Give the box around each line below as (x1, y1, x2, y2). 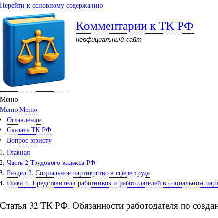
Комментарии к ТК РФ (76, 17, 194, 33)
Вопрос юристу (7, 135, 52, 145)
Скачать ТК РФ (7, 125, 51, 134)
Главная (7, 147, 30, 157)
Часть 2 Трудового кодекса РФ (7, 157, 95, 167)
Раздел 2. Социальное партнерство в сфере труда (7, 167, 150, 177)
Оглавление (7, 115, 41, 124)
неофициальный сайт (76, 35, 142, 44)
